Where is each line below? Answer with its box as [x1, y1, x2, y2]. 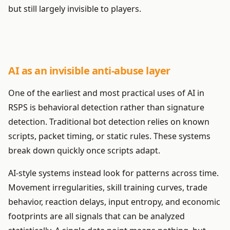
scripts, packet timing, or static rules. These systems [8, 131, 210, 142]
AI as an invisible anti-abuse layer [8, 64, 170, 78]
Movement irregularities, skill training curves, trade [8, 182, 207, 193]
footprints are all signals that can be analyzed [8, 211, 185, 222]
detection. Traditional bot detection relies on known [8, 117, 209, 127]
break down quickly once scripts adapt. [8, 145, 160, 156]
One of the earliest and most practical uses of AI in [8, 88, 204, 99]
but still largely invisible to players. [8, 4, 141, 14]
